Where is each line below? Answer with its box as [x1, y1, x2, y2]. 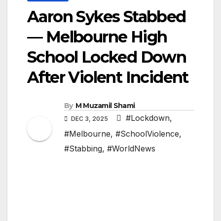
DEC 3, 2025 [70, 115, 110, 123]
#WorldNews [107, 144, 155, 154]
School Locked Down [27, 47, 186, 67]
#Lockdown [126, 113, 170, 123]
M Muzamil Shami [75, 101, 135, 110]
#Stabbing [64, 144, 102, 154]
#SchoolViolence [115, 129, 179, 139]
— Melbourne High [27, 27, 167, 47]
